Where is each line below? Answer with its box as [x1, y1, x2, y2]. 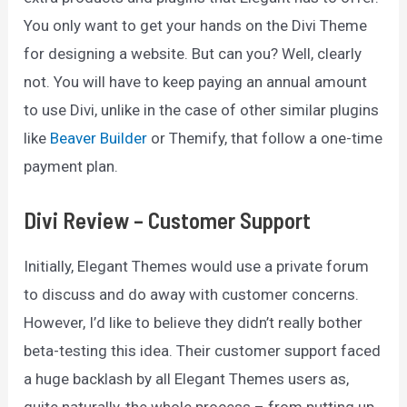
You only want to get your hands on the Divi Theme [24, 15, 368, 35]
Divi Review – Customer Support [24, 206, 316, 233]
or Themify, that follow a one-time [147, 128, 383, 147]
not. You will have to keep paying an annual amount [24, 72, 368, 91]
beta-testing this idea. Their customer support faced [24, 342, 382, 360]
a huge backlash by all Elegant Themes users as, [24, 370, 350, 388]
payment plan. [24, 156, 119, 175]
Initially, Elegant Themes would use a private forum [24, 257, 370, 275]
